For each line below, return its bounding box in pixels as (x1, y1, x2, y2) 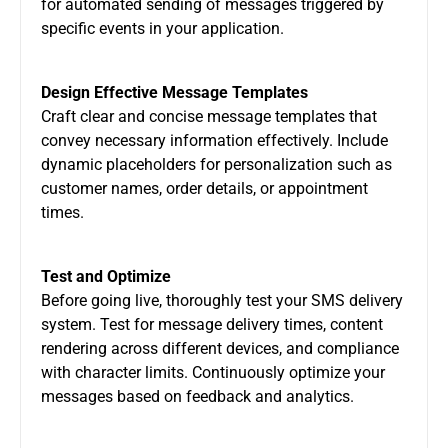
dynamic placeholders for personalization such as (41, 154, 392, 174)
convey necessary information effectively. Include (41, 130, 388, 150)
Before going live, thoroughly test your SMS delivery (41, 290, 403, 310)
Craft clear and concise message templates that (41, 106, 377, 126)
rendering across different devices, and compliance (41, 338, 399, 358)
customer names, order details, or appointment (41, 178, 368, 198)
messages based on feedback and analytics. (41, 386, 354, 406)
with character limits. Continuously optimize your (41, 362, 385, 382)
